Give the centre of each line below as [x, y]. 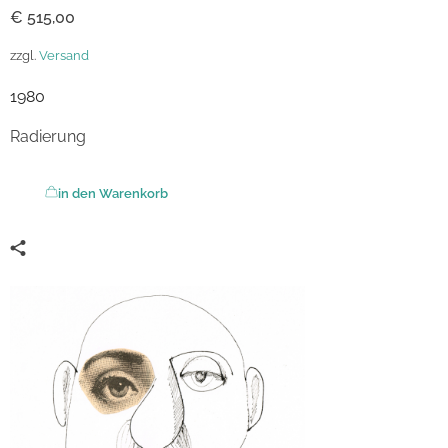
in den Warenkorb [113, 193]
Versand [64, 55]
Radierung [48, 136]
